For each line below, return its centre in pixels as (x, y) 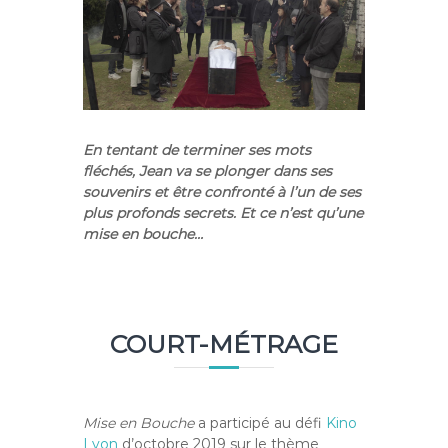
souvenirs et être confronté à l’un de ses (222, 192)
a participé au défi (260, 423)
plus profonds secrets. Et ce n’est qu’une (223, 213)
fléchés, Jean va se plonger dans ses (208, 171)
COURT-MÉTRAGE (223, 344)
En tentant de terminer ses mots (197, 150)
